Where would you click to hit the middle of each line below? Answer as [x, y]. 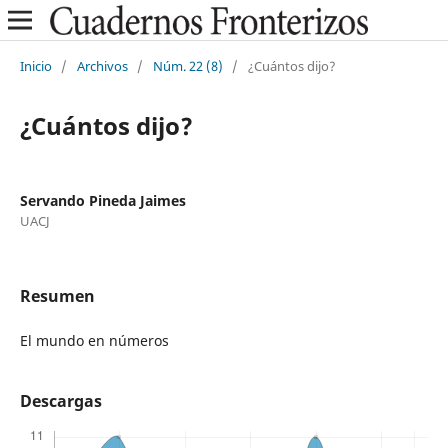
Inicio [35, 65]
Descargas [60, 401]
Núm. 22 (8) [187, 65]
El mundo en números [94, 340]
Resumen [57, 295]
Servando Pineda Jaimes [102, 200]
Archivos [102, 65]
